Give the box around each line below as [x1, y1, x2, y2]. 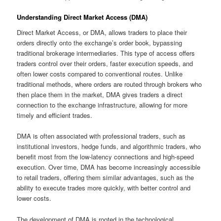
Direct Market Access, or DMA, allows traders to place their [17, 28, 187, 37]
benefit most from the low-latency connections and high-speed [17, 152, 194, 162]
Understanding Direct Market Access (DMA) [17, 12, 148, 22]
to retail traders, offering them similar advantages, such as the [17, 173, 194, 183]
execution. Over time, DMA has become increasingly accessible [17, 162, 201, 172]
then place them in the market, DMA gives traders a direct [17, 90, 183, 100]
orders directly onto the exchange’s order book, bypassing [17, 38, 183, 48]
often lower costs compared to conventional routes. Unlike [17, 69, 183, 79]
